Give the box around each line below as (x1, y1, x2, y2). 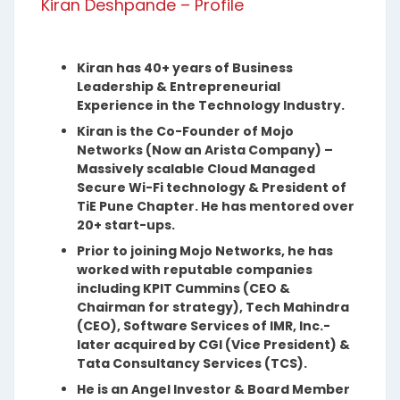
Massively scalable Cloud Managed (77, 159, 315, 178)
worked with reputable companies (77, 260, 312, 279)
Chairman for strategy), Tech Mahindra (77, 297, 349, 316)
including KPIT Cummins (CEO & (77, 279, 290, 297)
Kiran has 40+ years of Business (77, 58, 293, 77)
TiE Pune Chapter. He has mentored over (77, 196, 354, 215)
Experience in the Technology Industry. (77, 96, 345, 114)
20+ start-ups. (77, 215, 175, 234)
